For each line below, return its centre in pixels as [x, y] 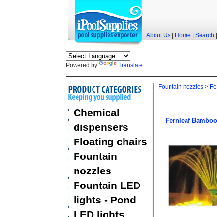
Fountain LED [107, 185]
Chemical [96, 113]
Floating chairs [110, 142]
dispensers [101, 127]
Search [204, 35]
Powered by [82, 65]
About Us [158, 35]
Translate [130, 65]
